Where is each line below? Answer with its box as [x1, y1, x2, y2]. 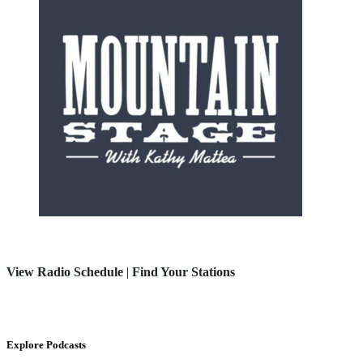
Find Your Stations [132, 265, 235, 280]
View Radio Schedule [6, 265, 123, 280]
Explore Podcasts [6, 339, 86, 352]
